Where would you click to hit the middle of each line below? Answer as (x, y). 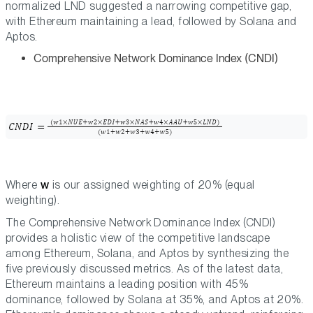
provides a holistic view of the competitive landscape (138, 238)
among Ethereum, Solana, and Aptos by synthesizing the (147, 254)
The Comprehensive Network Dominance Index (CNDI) (141, 223)
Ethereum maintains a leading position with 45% (127, 284)
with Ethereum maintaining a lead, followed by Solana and (151, 22)
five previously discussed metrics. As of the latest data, (145, 269)
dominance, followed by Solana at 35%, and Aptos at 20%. (155, 300)
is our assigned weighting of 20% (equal (152, 185)
